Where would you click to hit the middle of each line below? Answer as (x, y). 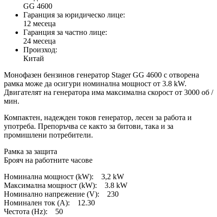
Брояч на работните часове (48, 160)
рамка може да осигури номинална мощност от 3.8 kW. (95, 84)
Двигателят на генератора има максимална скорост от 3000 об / (108, 93)
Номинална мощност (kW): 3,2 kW (64, 177)
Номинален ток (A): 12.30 (49, 203)
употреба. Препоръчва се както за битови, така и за (89, 126)
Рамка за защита (31, 152)
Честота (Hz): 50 (33, 212)
